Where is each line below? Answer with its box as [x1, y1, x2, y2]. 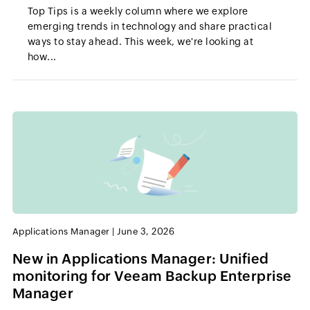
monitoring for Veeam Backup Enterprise [12, 267, 292, 284]
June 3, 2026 [117, 226, 175, 237]
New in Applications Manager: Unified [12, 250, 269, 266]
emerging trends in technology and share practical [27, 21, 273, 33]
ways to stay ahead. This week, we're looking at [27, 36, 254, 48]
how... [27, 51, 57, 63]
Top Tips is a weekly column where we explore [27, 6, 248, 17]
